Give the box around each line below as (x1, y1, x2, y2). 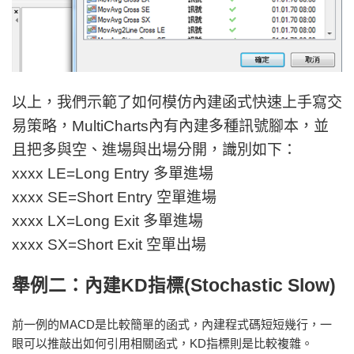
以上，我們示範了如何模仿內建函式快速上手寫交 (12, 94, 342, 111)
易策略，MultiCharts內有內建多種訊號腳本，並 (12, 118, 329, 135)
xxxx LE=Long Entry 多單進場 (12, 165, 213, 183)
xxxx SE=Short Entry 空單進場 (12, 189, 217, 206)
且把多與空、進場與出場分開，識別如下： (12, 141, 297, 159)
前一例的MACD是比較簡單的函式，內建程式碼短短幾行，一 (12, 317, 332, 331)
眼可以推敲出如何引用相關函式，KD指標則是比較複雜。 (12, 336, 313, 350)
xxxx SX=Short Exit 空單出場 (12, 236, 206, 254)
